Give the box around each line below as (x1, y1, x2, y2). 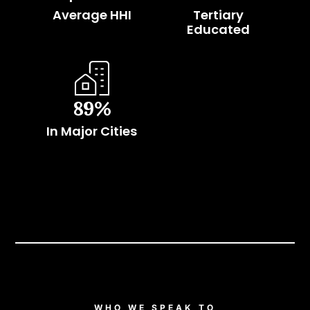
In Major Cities (46, 122, 138, 140)
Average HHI (52, 6, 131, 24)
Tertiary (192, 6, 244, 24)
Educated (186, 20, 250, 38)
